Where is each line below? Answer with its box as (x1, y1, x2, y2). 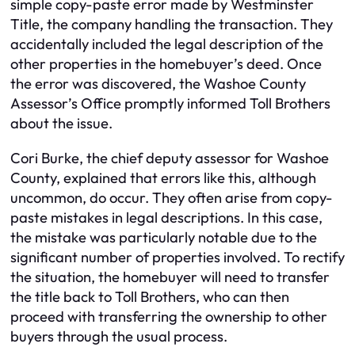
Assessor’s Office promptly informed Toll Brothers (10, 94, 330, 113)
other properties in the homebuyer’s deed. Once (10, 55, 322, 74)
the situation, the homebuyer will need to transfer (10, 267, 330, 286)
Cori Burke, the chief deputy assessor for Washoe (10, 148, 329, 167)
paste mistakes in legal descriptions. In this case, (10, 208, 323, 227)
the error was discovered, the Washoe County (10, 74, 306, 94)
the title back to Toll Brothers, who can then (10, 287, 289, 306)
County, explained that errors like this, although (10, 168, 316, 187)
